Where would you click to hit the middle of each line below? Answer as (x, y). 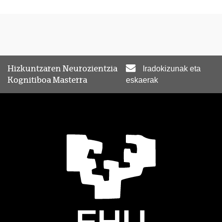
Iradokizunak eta (171, 68)
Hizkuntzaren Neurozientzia (62, 68)
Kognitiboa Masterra (47, 80)
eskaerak (142, 80)
